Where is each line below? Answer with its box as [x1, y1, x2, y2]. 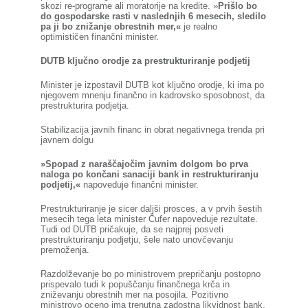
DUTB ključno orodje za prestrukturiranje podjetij [40, 56, 250, 66]
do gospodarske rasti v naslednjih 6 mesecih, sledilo [40, 11, 266, 21]
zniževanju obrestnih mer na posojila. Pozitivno [40, 289, 228, 300]
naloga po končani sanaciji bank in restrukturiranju [40, 169, 258, 179]
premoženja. [40, 245, 89, 255]
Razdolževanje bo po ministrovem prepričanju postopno [40, 269, 261, 279]
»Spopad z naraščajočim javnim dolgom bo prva [40, 159, 248, 169]
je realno [183, 21, 217, 32]
